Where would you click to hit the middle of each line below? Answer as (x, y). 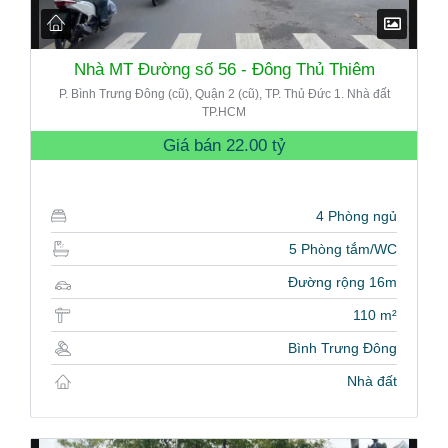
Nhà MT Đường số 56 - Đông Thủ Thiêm (224, 70)
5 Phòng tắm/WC (343, 249)
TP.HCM (224, 112)
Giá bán (194, 146)
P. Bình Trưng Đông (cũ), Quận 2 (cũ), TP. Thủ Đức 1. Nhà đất (224, 94)
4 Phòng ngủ (356, 216)
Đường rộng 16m (342, 282)
